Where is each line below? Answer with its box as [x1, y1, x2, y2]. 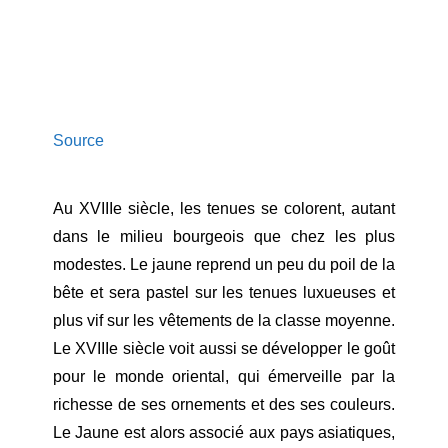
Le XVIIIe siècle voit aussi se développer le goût [52, 340, 396, 358]
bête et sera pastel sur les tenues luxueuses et [52, 284, 396, 302]
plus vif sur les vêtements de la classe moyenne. [52, 312, 396, 330]
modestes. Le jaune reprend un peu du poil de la [52, 256, 396, 274]
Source [52, 132, 104, 150]
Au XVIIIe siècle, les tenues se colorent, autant [52, 200, 396, 218]
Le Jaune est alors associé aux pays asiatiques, [52, 424, 396, 442]
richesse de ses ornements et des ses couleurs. [52, 396, 396, 414]
